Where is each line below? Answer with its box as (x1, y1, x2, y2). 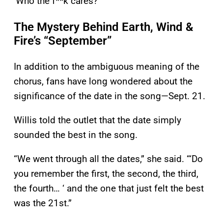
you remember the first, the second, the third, (14, 168, 198, 180)
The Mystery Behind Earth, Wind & (14, 20, 193, 34)
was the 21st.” (14, 197, 72, 209)
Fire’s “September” (14, 34, 112, 48)
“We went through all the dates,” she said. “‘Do (14, 153, 203, 165)
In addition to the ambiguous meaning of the (14, 61, 199, 73)
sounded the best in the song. (14, 129, 137, 141)
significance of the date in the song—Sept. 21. (14, 90, 205, 102)
